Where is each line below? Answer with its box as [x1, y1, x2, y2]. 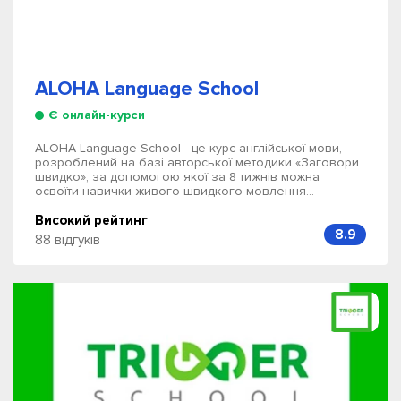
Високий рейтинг [35, 212, 148, 228]
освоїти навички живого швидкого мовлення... [35, 183, 314, 199]
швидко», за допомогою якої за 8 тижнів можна [35, 169, 320, 184]
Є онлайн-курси [48, 107, 145, 123]
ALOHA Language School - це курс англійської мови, [35, 141, 342, 156]
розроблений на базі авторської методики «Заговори [35, 155, 359, 170]
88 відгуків [35, 232, 100, 248]
